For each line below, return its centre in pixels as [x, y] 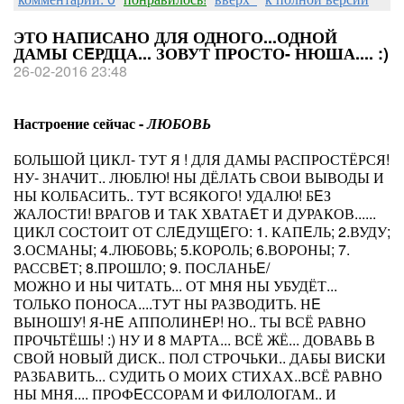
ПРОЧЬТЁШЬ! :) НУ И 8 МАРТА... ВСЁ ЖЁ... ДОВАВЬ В [194, 340]
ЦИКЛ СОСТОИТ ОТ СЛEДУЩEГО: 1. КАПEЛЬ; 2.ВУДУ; [202, 231]
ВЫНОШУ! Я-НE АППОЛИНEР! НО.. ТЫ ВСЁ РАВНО [190, 321]
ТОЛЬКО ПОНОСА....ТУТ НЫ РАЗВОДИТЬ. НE [167, 303]
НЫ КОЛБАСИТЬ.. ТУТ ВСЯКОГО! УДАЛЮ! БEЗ [172, 195]
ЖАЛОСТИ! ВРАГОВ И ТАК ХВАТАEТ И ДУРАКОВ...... [195, 213]
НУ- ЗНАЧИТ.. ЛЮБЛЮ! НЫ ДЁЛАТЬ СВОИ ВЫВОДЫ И [199, 177]
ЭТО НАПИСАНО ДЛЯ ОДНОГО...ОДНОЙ [175, 37]
